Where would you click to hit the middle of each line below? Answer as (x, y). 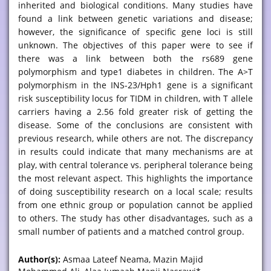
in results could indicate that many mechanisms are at (135, 152)
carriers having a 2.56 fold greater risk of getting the (135, 112)
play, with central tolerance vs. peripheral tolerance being (135, 165)
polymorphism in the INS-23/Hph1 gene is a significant (135, 85)
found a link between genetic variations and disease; (135, 18)
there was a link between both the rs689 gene (135, 58)
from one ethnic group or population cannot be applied (135, 205)
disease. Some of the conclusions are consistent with (135, 125)
